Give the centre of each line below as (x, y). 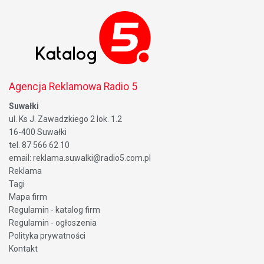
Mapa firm (28, 197)
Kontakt (23, 249)
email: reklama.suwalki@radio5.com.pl (80, 158)
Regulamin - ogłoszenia (53, 223)
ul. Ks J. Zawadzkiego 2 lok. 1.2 (65, 119)
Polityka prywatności (47, 236)
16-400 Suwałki (38, 132)
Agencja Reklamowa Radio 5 (73, 87)
